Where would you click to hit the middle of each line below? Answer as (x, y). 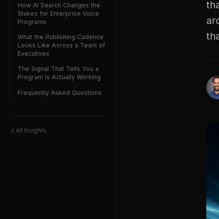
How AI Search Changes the (59, 5)
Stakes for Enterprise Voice (58, 13)
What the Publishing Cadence (61, 37)
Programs (32, 22)
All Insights (31, 131)
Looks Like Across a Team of (61, 45)
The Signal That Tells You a (58, 69)
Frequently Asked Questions (60, 92)
